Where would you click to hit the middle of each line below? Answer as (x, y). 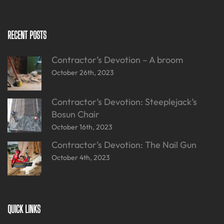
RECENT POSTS (27, 35)
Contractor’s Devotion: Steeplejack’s (124, 102)
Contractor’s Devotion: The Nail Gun (124, 145)
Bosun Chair (75, 114)
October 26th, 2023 (83, 73)
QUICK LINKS (24, 209)
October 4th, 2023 (81, 158)
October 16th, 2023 (82, 127)
